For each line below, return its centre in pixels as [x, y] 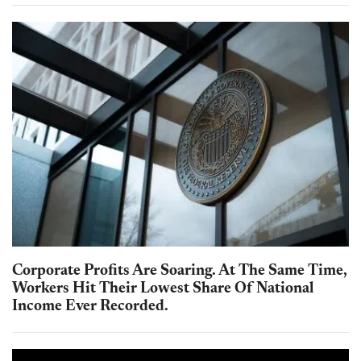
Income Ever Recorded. [90, 307]
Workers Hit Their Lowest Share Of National [163, 289]
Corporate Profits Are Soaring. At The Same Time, [180, 272]
